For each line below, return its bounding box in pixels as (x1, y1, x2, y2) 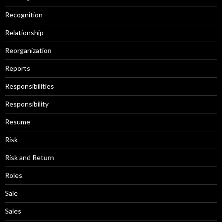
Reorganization (5, 46, 52, 55)
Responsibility (5, 99, 49, 108)
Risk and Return (5, 153, 54, 162)
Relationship (5, 28, 44, 37)
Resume (5, 117, 30, 126)
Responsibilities (5, 81, 54, 90)
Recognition (5, 10, 43, 19)
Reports (5, 63, 30, 72)
